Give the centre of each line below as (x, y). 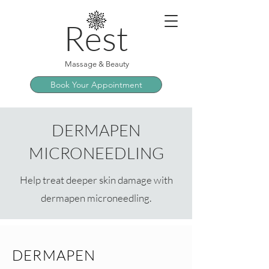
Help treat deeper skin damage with (96, 180)
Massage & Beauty (97, 64)
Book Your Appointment (96, 85)
